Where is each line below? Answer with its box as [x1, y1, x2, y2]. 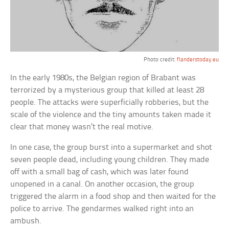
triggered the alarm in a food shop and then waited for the [10, 192, 216, 201]
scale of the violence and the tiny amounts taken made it [10, 110, 212, 120]
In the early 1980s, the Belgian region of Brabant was [10, 74, 196, 83]
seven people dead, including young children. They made [10, 155, 210, 165]
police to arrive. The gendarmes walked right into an [10, 204, 194, 214]
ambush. [10, 217, 42, 226]
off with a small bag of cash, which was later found [10, 168, 189, 177]
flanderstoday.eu [176, 57, 219, 63]
